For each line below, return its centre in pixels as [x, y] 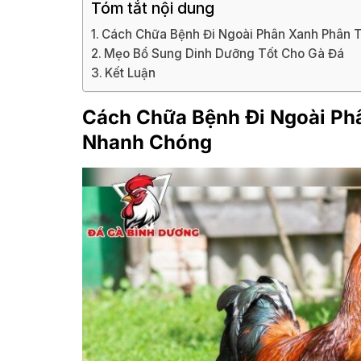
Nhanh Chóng [147, 142]
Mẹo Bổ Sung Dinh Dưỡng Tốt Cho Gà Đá [224, 53]
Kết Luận [131, 73]
